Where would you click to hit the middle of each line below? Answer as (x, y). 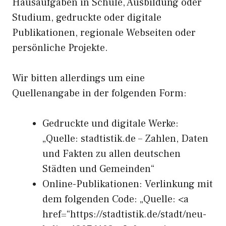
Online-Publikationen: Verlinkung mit (128, 184)
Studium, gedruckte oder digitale (87, 18)
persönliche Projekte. (60, 48)
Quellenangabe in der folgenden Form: (99, 93)
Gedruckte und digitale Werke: (110, 124)
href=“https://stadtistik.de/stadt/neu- (124, 214)
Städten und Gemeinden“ (98, 169)
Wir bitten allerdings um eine (78, 78)
